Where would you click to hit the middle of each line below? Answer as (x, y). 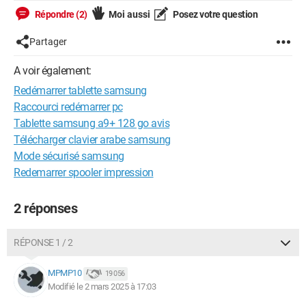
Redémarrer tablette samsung (80, 91)
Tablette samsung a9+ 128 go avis (92, 123)
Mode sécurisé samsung (69, 156)
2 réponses (45, 208)
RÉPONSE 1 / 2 (43, 242)
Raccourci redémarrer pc (68, 107)
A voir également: (53, 71)
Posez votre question (214, 14)
